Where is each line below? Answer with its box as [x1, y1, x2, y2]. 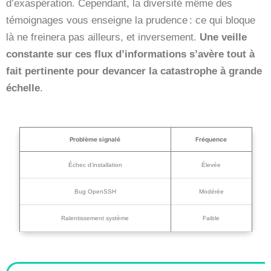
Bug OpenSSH [74, 188, 116, 195]
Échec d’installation [68, 161, 122, 168]
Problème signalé [70, 135, 120, 143]
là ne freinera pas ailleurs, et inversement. [6, 31, 200, 43]
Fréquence [195, 135, 227, 143]
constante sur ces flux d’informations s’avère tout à [6, 48, 255, 60]
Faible [203, 214, 220, 221]
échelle [6, 82, 40, 94]
